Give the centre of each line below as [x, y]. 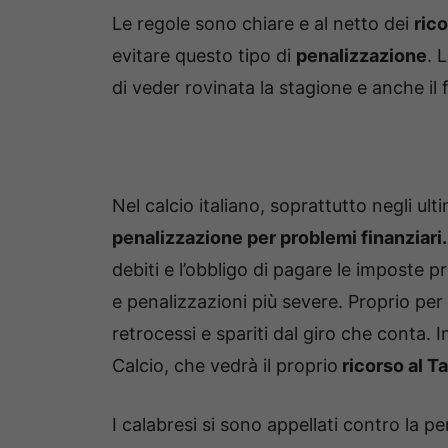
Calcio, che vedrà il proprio [225, 365]
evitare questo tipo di [204, 55]
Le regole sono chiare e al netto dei [263, 23]
